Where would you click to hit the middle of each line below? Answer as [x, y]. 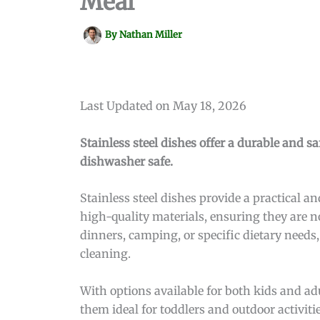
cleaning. [105, 254]
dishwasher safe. [126, 161]
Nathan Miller [151, 35]
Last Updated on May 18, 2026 [163, 106]
